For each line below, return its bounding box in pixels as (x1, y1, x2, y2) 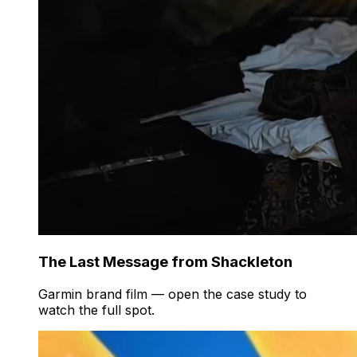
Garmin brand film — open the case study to (38, 286, 307, 303)
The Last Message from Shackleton (38, 253, 292, 272)
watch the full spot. (38, 302, 155, 319)
